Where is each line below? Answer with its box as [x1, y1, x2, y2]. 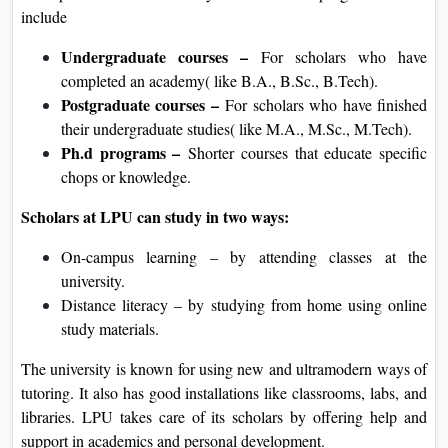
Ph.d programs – [61, 140, 181, 164]
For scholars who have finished [218, 93, 428, 115]
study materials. [61, 317, 159, 339]
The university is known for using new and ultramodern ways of [21, 357, 427, 379]
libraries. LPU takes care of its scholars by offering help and [21, 405, 427, 427]
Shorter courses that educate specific [180, 141, 428, 163]
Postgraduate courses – [61, 92, 219, 116]
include [21, 5, 67, 27]
